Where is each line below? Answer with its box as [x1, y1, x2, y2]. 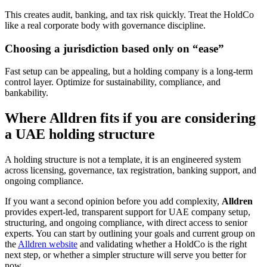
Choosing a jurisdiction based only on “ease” [5, 42, 224, 55]
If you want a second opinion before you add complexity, [5, 196, 222, 207]
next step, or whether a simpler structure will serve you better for [5, 250, 246, 260]
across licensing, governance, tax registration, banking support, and [5, 165, 256, 176]
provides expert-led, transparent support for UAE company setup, [5, 207, 250, 218]
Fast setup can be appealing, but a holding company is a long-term [5, 66, 253, 77]
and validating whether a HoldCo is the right [77, 239, 247, 250]
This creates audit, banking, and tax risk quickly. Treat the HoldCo [5, 9, 254, 20]
